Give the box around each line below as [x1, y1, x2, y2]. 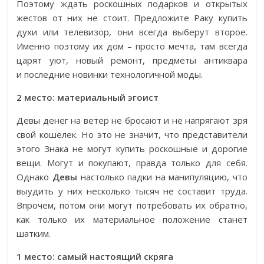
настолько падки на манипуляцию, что [80, 171, 247, 183]
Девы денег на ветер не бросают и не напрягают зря [16, 114, 247, 126]
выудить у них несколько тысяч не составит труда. [16, 185, 247, 197]
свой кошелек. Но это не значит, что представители [16, 128, 247, 140]
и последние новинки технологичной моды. [16, 68, 203, 80]
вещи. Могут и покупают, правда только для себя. [16, 157, 247, 169]
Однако [16, 171, 52, 183]
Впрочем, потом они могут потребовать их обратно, [16, 199, 247, 211]
